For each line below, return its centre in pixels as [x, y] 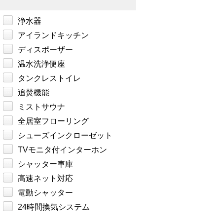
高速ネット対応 [45, 179]
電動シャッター [45, 193]
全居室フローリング [53, 121]
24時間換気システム [54, 207]
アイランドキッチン [53, 36]
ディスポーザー [45, 50]
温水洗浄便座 [41, 64]
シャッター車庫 [45, 164]
